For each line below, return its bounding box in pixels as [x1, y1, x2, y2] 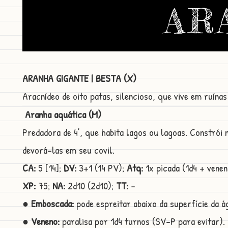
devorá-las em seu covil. [22, 143, 115, 157]
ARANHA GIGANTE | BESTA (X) [22, 71, 136, 85]
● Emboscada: [22, 196, 74, 211]
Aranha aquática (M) [25, 107, 101, 122]
